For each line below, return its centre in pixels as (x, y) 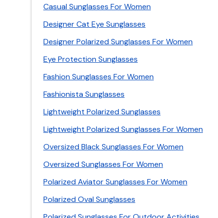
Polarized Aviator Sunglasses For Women (115, 182)
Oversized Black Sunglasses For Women (113, 147)
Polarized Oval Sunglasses (89, 199)
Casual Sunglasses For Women (97, 7)
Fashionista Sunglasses (84, 94)
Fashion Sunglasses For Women (99, 77)
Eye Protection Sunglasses (91, 59)
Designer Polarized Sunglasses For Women (118, 42)
